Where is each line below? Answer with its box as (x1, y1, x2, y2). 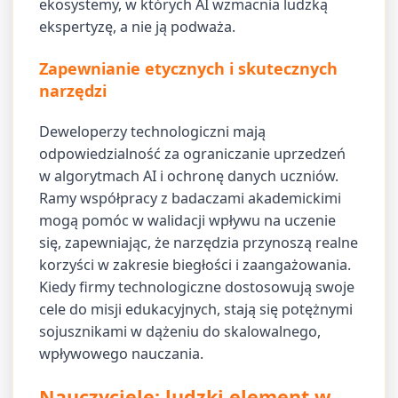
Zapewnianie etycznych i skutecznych (39, 57, 338, 79)
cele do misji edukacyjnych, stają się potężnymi (39, 299, 354, 320)
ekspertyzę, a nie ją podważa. (39, 17, 236, 37)
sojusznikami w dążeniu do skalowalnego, (39, 322, 322, 342)
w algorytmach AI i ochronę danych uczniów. (39, 166, 339, 187)
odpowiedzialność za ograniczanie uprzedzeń (39, 144, 346, 164)
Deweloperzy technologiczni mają (39, 122, 267, 142)
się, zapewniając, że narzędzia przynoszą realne (39, 233, 359, 253)
